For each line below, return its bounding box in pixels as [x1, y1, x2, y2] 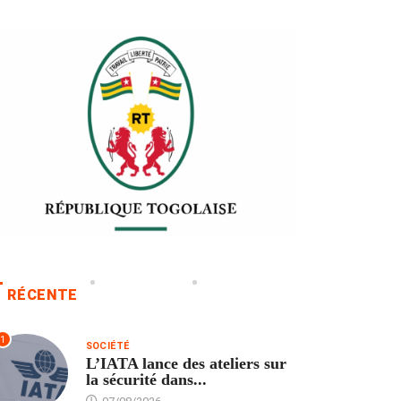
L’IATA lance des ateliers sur [85, 354, 286, 372]
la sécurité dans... [85, 370, 207, 388]
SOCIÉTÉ [85, 339, 130, 352]
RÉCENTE [7, 286, 78, 304]
